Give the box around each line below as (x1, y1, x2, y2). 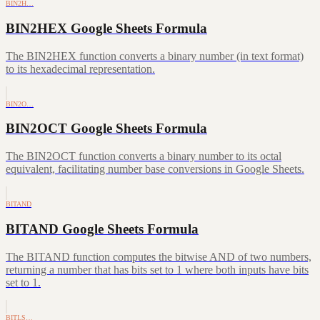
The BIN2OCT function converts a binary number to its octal (6, 150, 281, 163)
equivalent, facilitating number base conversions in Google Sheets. (6, 163, 304, 176)
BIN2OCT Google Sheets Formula (6, 121, 207, 136)
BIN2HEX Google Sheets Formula (6, 20, 207, 36)
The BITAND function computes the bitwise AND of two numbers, (6, 250, 311, 263)
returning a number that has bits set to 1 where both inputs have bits (6, 263, 309, 276)
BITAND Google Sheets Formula (6, 221, 199, 236)
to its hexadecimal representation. (6, 62, 155, 75)
